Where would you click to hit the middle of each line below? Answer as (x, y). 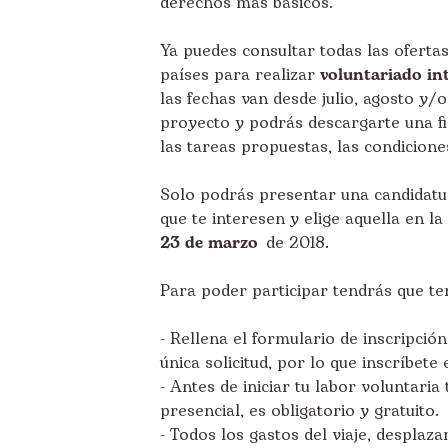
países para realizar (240, 75)
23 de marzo (209, 243)
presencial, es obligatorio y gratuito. (299, 411)
